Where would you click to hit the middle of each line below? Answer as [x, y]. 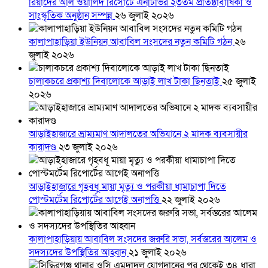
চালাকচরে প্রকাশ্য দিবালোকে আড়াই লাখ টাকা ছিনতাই [125, 82]
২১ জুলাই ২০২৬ [158, 253]
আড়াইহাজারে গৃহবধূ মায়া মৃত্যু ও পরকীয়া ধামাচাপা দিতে [127, 187]
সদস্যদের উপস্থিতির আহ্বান [79, 253]
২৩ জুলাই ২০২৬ [88, 147]
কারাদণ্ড [44, 147]
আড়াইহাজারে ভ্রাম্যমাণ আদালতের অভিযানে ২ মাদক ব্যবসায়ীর [138, 134]
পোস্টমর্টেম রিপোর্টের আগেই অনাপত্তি [95, 200]
